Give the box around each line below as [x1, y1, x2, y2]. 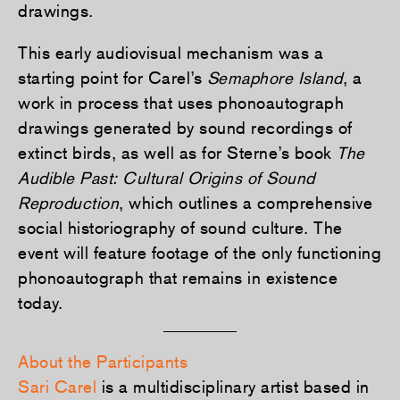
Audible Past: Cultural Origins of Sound [18, 167, 315, 187]
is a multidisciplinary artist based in [96, 376, 370, 396]
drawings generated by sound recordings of [18, 117, 353, 137]
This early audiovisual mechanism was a [18, 42, 323, 62]
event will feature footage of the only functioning [18, 242, 381, 262]
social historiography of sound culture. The [18, 217, 343, 237]
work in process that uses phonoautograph [18, 92, 344, 112]
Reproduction [18, 192, 119, 212]
